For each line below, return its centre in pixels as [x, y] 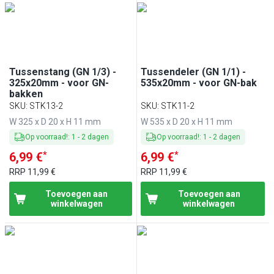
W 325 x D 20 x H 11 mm [55, 122]
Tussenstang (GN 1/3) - [62, 72]
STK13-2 [46, 106]
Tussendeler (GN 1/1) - [194, 72]
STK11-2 [178, 106]
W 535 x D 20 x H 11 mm [187, 122]
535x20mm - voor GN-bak [199, 83]
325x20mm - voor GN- [59, 83]
